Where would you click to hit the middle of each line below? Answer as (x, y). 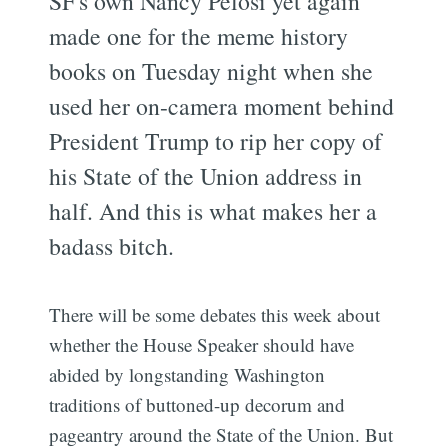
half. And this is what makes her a (213, 210)
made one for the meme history (199, 35)
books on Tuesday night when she (211, 70)
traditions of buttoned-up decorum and (197, 404)
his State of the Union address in (206, 175)
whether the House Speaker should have (202, 344)
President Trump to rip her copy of (216, 140)
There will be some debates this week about (215, 314)
